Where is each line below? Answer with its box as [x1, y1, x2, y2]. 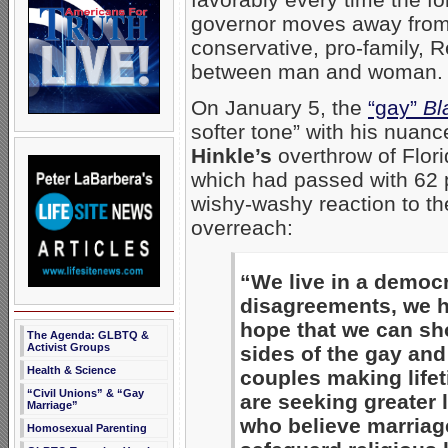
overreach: [191, 216, 293, 240]
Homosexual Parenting [27, 422, 147, 434]
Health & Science [27, 364, 116, 376]
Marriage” [27, 399, 78, 411]
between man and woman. [191, 60, 443, 84]
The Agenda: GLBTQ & [27, 329, 149, 341]
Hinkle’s [191, 144, 272, 168]
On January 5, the [191, 96, 368, 120]
